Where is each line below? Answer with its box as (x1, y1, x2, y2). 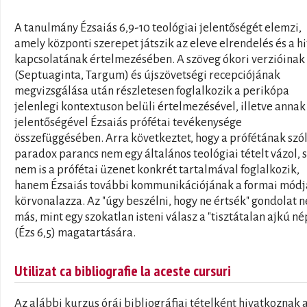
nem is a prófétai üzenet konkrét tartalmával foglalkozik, (14, 163, 299, 176)
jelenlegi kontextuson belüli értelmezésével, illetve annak (14, 100, 306, 113)
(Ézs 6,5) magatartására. (14, 226, 136, 239)
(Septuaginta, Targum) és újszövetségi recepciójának (14, 69, 280, 82)
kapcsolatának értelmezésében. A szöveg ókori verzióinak (14, 53, 305, 66)
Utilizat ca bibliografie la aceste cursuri (14, 261, 231, 281)
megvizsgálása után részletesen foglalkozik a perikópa (14, 84, 289, 97)
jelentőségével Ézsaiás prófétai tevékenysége (14, 116, 242, 129)
